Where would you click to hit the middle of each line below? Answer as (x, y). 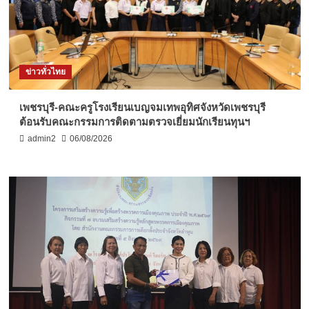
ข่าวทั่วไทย (45, 72)
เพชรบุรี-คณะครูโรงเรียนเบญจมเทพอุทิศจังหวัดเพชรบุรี (142, 108)
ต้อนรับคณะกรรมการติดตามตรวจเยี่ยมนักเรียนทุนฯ (134, 122)
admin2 (41, 139)
